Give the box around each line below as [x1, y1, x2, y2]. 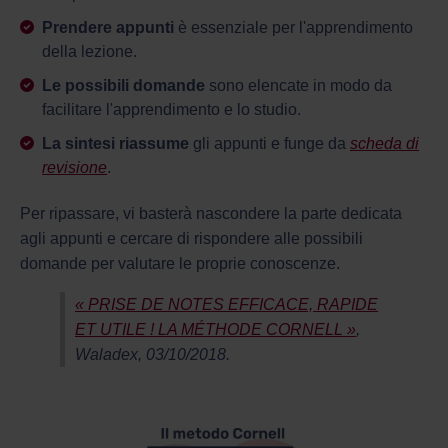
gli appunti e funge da [193, 134, 350, 152]
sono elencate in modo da [205, 76, 392, 94]
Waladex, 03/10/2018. [75, 345, 230, 363]
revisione [42, 158, 107, 176]
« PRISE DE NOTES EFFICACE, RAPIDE [75, 295, 378, 313]
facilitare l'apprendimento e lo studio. [42, 100, 301, 118]
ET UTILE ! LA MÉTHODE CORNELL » [75, 320, 356, 338]
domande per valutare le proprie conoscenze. [20, 254, 340, 272]
